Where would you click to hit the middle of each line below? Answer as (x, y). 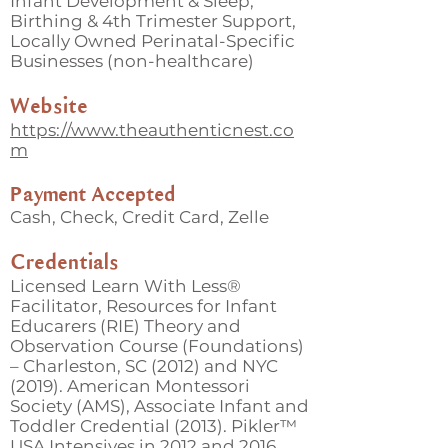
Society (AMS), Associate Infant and (159, 406)
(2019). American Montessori (130, 386)
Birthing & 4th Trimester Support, (153, 21)
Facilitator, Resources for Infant (143, 306)
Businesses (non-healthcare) (132, 61)
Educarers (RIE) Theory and (125, 326)
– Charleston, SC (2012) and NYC (144, 366)
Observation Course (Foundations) (157, 346)
